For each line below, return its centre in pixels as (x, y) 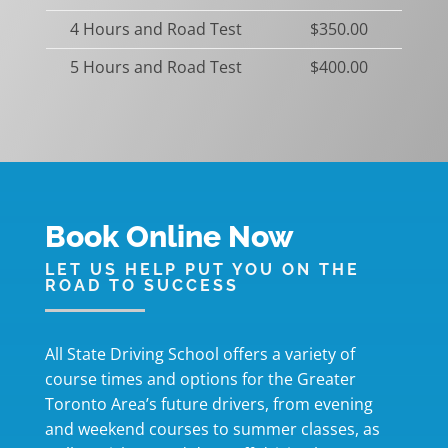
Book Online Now (169, 236)
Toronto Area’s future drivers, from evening (208, 403)
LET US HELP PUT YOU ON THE (202, 269)
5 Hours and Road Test (155, 66)
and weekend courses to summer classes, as (212, 428)
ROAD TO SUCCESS (141, 285)
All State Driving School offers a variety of (199, 353)
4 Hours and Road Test (155, 28)
